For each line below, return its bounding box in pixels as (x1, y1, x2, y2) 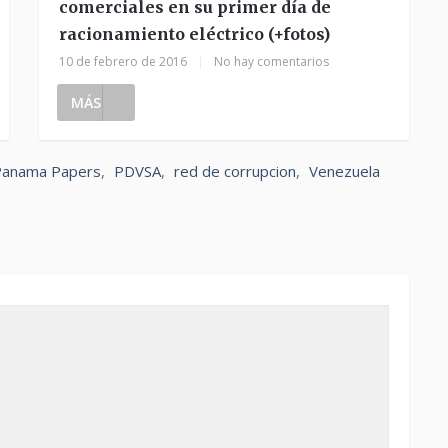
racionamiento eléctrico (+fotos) (58, 24, 330, 44)
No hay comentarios (213, 53, 329, 70)
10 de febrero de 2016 (58, 53, 187, 70)
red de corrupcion (174, 161, 296, 181)
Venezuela (309, 161, 380, 181)
